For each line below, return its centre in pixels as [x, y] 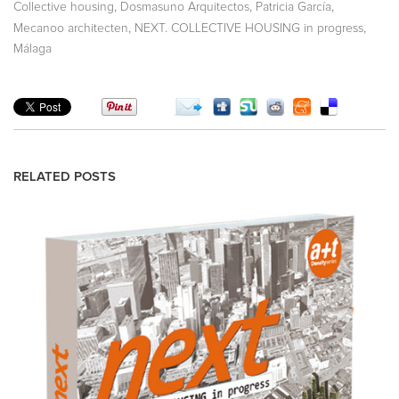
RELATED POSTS [65, 176]
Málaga [33, 49]
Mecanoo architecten [71, 29]
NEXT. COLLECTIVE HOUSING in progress [249, 29]
